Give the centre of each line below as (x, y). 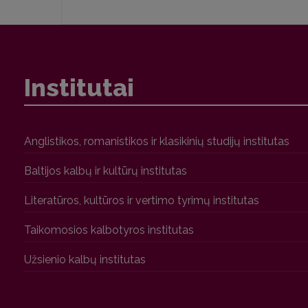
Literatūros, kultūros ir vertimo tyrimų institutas (142, 201)
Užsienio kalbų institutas (85, 260)
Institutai (79, 88)
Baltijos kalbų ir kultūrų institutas (106, 171)
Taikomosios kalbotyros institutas (109, 230)
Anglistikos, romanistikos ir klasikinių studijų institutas (157, 142)
